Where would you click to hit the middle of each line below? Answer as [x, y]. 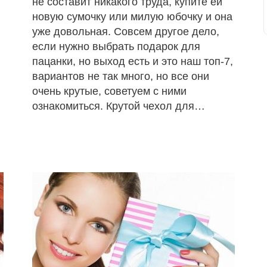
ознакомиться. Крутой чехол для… [118, 106]
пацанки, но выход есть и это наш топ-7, [132, 61]
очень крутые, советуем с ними [109, 91]
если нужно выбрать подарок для [116, 46]
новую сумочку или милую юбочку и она [132, 16]
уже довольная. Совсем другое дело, [125, 31]
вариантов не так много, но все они [120, 76]
